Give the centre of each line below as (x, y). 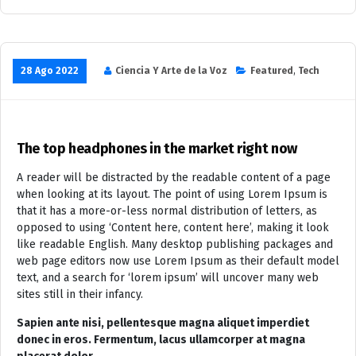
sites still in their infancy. (81, 295)
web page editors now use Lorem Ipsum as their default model (178, 261)
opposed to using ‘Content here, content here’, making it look (173, 228)
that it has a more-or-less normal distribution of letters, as (167, 211)
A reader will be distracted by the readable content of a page (174, 178)
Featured (272, 71)
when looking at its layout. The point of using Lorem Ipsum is (172, 195)
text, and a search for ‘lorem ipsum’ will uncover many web (168, 278)
